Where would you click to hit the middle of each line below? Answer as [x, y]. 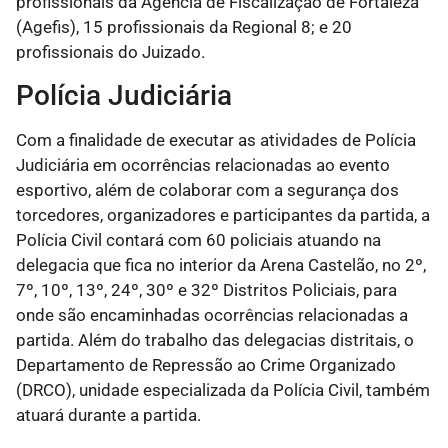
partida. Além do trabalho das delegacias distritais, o [215, 340]
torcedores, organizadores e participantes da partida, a [223, 215]
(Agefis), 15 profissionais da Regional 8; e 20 [184, 26]
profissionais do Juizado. [110, 51]
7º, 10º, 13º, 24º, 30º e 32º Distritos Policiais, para [206, 290]
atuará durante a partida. [108, 415]
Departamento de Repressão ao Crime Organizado [206, 365]
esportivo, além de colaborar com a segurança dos [207, 190]
